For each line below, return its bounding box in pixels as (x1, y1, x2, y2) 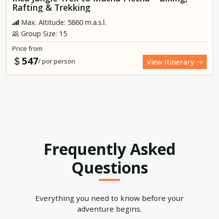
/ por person (38, 56, 75, 66)
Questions (71, 156, 148, 178)
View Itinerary (147, 57, 196, 66)
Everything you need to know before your (35, 193, 184, 203)
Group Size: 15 (19, 28, 67, 38)
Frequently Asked (44, 138, 175, 159)
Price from (12, 44, 43, 53)
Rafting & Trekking (12, 1, 90, 13)
